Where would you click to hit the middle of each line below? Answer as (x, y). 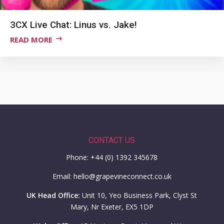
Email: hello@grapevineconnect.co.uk (112, 176)
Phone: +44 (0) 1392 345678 (112, 157)
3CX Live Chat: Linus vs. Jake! (73, 24)
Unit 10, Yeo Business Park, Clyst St (139, 195)
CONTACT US (112, 140)
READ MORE (31, 39)
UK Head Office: (53, 195)
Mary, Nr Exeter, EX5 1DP (112, 206)
